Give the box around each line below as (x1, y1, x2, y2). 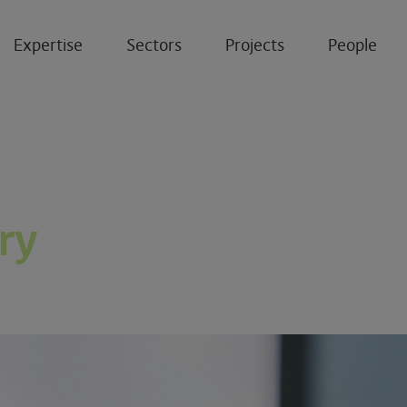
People (328, 35, 377, 56)
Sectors (126, 35, 182, 56)
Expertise (14, 35, 83, 56)
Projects (225, 35, 284, 56)
